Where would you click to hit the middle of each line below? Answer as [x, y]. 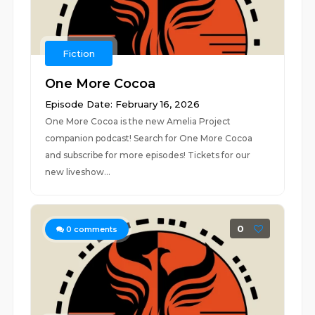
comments [95, 229]
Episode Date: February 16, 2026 [123, 104]
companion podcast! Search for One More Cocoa [149, 138]
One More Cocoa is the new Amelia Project [138, 121]
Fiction [79, 53]
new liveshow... [78, 172]
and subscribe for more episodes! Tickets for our [148, 155]
